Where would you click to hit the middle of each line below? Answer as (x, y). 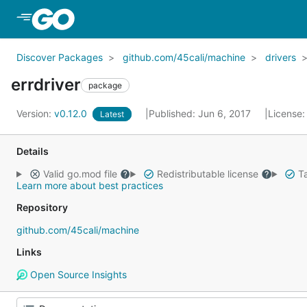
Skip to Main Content (132, 19)
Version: (35, 113)
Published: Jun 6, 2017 (201, 113)
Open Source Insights (77, 274)
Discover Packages (60, 57)
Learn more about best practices (90, 185)
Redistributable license (207, 174)
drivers (281, 57)
